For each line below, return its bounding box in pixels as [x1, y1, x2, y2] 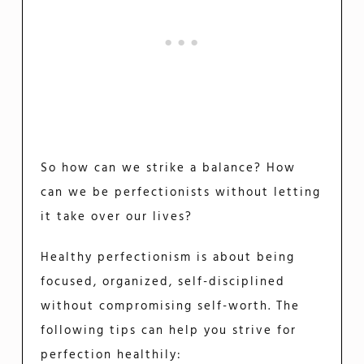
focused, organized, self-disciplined [41, 271, 286, 292]
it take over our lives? [41, 206, 193, 227]
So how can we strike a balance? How [41, 158, 297, 178]
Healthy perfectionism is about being [41, 247, 296, 267]
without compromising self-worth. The [41, 296, 301, 316]
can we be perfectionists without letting [41, 182, 322, 202]
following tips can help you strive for [41, 320, 297, 340]
